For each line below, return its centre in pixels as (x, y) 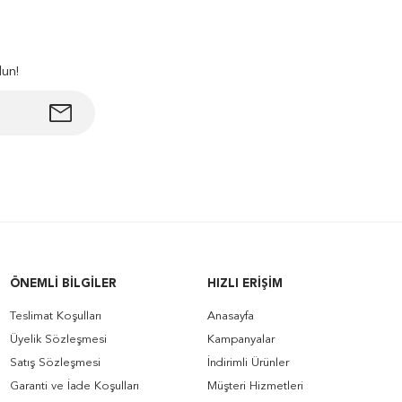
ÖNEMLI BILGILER (63, 284)
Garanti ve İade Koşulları (74, 386)
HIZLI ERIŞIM (245, 284)
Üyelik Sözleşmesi (58, 340)
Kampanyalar (241, 340)
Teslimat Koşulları (56, 316)
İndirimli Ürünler (248, 363)
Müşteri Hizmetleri (255, 386)
